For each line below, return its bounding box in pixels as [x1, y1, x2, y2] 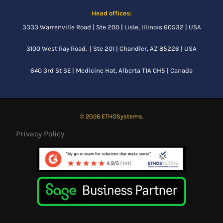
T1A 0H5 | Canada [142, 66, 193, 74]
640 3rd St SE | [30, 66, 76, 74]
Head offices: [92, 9, 131, 17]
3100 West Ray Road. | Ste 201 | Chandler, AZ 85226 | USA [26, 45, 197, 53]
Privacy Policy [16, 129, 64, 138]
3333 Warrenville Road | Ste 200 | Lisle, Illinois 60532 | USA [22, 23, 201, 31]
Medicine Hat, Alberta [76, 66, 142, 74]
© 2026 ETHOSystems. [80, 112, 143, 120]
